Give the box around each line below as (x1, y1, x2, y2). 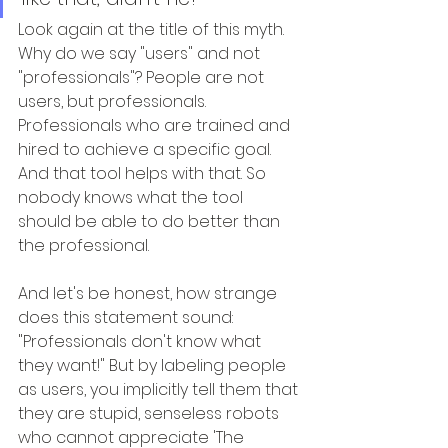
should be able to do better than (18, 210, 284, 234)
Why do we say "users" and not (18, 42, 264, 66)
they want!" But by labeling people (18, 354, 290, 378)
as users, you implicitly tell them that (18, 378, 302, 402)
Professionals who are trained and (18, 114, 294, 138)
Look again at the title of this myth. (18, 18, 288, 42)
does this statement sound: (18, 306, 237, 330)
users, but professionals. (18, 90, 210, 114)
